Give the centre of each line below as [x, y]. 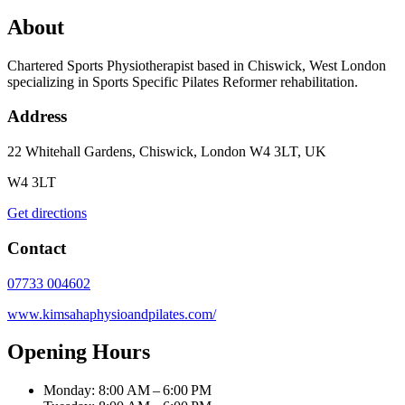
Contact [37, 248]
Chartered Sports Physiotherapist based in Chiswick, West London [197, 65]
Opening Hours [79, 352]
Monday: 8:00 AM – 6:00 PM [127, 391]
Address [37, 117]
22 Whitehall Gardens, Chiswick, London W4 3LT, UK [167, 152]
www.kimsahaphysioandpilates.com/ [112, 314]
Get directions [47, 213]
